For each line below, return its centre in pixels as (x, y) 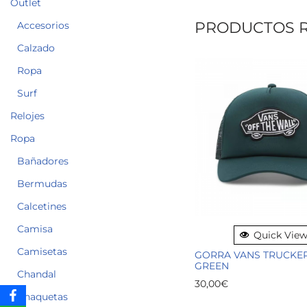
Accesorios (43, 25)
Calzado (36, 48)
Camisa (35, 229)
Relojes (27, 115)
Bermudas (42, 183)
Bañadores (43, 161)
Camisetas (42, 251)
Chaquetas (42, 296)
